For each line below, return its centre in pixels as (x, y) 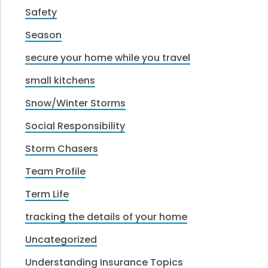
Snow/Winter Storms (76, 103)
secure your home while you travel (108, 57)
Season (44, 35)
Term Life (47, 194)
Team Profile (56, 171)
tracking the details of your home (106, 217)
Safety (41, 12)
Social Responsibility (75, 126)
